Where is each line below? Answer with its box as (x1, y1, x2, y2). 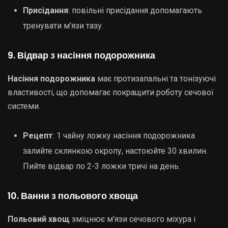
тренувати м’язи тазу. (23, 21, 103, 31)
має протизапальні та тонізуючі (95, 74, 216, 83)
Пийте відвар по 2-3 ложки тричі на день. (23, 161, 180, 171)
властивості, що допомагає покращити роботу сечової (8, 88, 214, 97)
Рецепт (23, 131, 53, 140)
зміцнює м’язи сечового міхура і (70, 214, 195, 224)
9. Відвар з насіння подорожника (8, 49, 155, 62)
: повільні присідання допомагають (68, 6, 202, 15)
